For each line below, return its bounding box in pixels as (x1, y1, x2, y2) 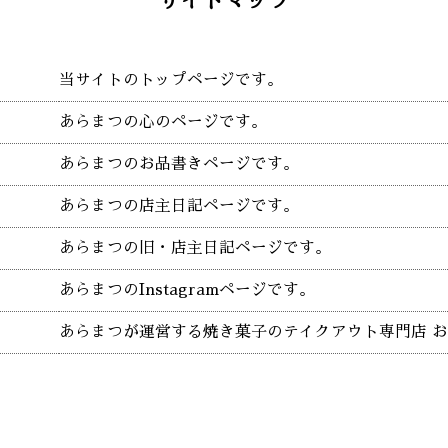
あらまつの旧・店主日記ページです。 (58, 239, 331, 256)
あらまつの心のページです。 (58, 113, 267, 130)
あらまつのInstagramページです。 (58, 281, 315, 298)
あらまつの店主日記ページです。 (58, 197, 299, 214)
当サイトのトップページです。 (58, 71, 283, 88)
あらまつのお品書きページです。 (58, 155, 299, 172)
